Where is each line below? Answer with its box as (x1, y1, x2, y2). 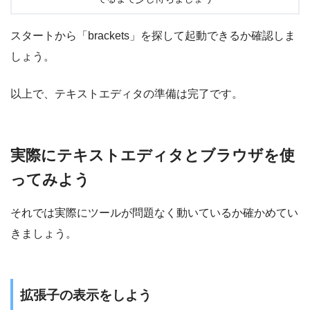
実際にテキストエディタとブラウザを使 (10, 147, 295, 165)
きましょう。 (10, 227, 77, 239)
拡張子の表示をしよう (20, 287, 152, 302)
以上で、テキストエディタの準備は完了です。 (10, 88, 243, 100)
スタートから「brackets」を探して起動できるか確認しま (10, 30, 295, 42)
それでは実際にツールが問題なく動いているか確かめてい (10, 206, 298, 219)
